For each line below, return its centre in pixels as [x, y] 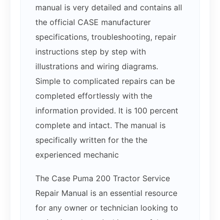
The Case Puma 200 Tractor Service [103, 178]
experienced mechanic [77, 154]
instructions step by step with [91, 51]
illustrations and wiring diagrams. [97, 66]
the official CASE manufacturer [93, 22]
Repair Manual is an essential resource [106, 193]
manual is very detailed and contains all [109, 7]
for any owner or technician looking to [107, 207]
